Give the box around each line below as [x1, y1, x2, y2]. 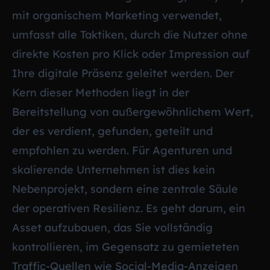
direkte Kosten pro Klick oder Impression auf [12, 46, 250, 61]
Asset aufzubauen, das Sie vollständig [12, 220, 213, 234]
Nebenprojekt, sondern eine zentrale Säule [12, 181, 238, 196]
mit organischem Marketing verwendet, [12, 8, 222, 22]
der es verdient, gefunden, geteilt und [12, 124, 213, 138]
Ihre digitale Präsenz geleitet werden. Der [12, 66, 234, 80]
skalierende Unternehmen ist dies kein [12, 162, 215, 177]
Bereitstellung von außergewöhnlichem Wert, [12, 104, 253, 119]
